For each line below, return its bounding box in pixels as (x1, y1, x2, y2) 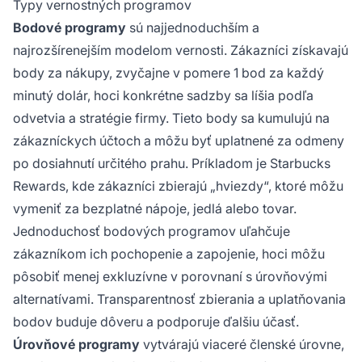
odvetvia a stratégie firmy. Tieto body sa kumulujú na (13, 109, 330, 126)
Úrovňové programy (13, 335, 140, 352)
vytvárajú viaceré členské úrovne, (140, 335, 344, 352)
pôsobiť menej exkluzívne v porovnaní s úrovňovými (13, 267, 327, 284)
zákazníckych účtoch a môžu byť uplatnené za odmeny (13, 132, 344, 149)
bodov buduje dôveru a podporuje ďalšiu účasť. (13, 313, 299, 330)
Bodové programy (13, 19, 126, 36)
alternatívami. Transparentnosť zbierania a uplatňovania (13, 290, 346, 307)
